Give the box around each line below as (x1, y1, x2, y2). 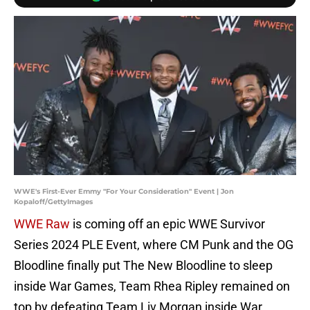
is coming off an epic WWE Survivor (70, 217, 265, 232)
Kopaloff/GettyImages (14, 197, 93, 207)
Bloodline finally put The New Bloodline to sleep (14, 258, 273, 273)
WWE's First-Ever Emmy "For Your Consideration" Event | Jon (14, 187, 234, 197)
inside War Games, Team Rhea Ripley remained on (14, 279, 290, 294)
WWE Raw (14, 217, 70, 232)
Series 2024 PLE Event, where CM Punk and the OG (14, 237, 293, 253)
